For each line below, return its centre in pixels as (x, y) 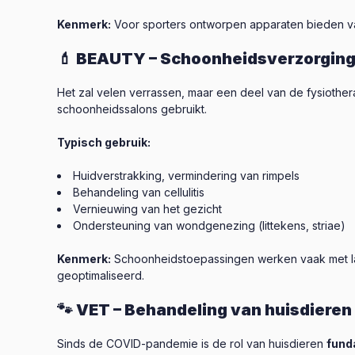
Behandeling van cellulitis (139, 192)
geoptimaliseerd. (101, 275)
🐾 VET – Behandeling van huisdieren (204, 310)
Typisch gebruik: (104, 142)
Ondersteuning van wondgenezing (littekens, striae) (209, 225)
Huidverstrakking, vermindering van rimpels (186, 176)
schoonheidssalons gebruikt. (132, 109)
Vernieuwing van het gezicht (147, 209)
